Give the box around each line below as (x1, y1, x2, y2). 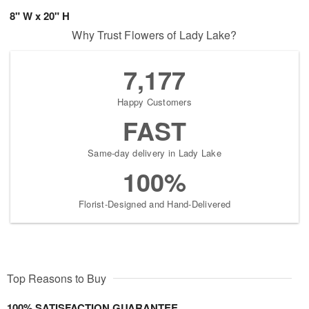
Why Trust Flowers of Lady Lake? (72, 27, 237, 43)
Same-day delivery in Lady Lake (88, 146, 221, 159)
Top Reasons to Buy (7, 270, 106, 286)
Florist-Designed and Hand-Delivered (78, 197, 231, 210)
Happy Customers (117, 95, 192, 108)
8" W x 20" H (10, 8, 70, 23)
